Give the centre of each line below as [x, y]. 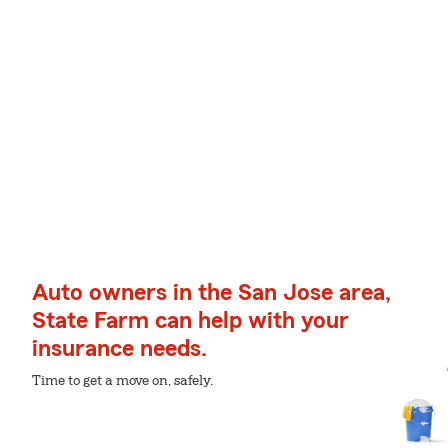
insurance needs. [119, 349]
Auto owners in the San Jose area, [211, 293]
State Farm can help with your [190, 321]
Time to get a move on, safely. [122, 381]
